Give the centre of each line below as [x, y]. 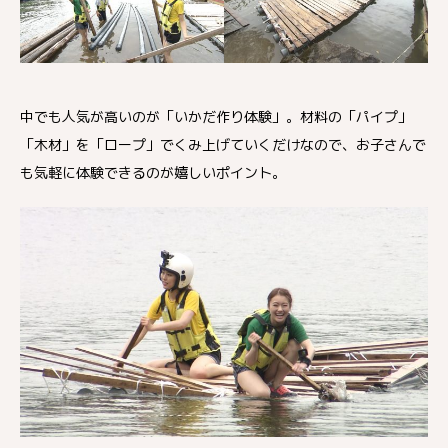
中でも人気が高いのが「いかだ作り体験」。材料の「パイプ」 [216, 117]
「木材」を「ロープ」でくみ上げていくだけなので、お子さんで [223, 145]
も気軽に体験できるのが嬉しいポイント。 [153, 173]
